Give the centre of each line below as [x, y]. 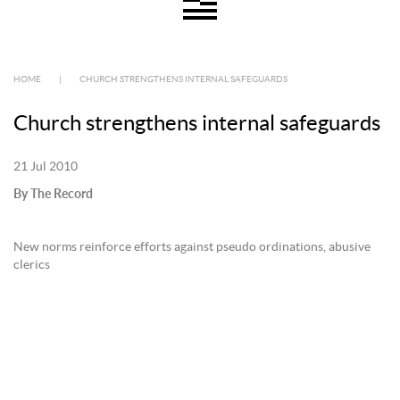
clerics [32, 265]
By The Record [53, 193]
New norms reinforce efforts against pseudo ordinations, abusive [192, 247]
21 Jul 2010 [46, 167]
